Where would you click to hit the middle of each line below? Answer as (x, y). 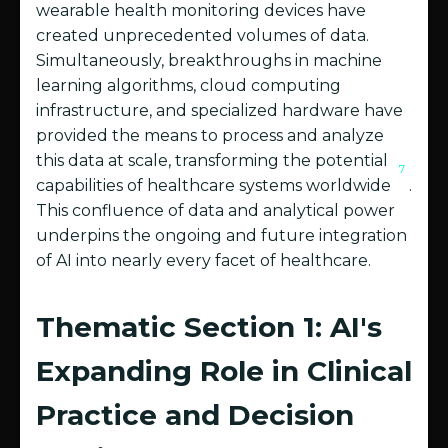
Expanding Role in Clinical (224, 371)
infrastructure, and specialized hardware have (219, 111)
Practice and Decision (195, 415)
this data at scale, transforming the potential (212, 161)
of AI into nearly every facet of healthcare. (203, 261)
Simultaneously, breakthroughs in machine (209, 61)
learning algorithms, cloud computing (188, 86)
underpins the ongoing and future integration (221, 236)
